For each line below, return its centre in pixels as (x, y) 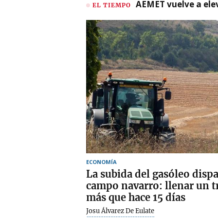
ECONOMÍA (101, 162)
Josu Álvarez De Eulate (120, 211)
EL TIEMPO (112, 5)
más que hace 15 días (136, 197)
